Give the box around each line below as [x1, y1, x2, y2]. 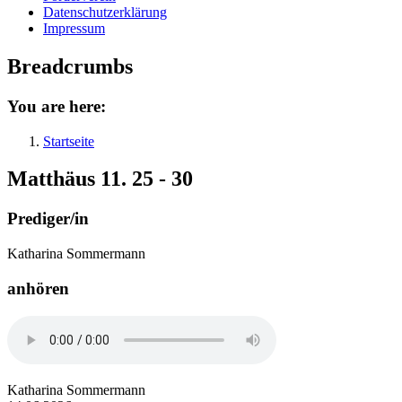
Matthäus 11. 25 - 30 [7, 167, 193, 191]
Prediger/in [7, 209, 89, 229]
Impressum [43, 21, 105, 36]
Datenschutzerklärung [43, 4, 167, 20]
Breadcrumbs [7, 54, 133, 78]
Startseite [43, 133, 94, 149]
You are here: [7, 96, 106, 116]
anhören [7, 278, 69, 298]
